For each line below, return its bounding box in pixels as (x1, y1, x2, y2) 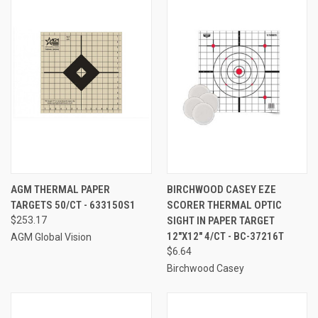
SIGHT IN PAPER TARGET (166, 214, 275, 227)
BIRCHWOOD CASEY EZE (166, 182, 276, 196)
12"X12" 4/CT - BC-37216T (166, 229, 284, 243)
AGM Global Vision (11, 231, 92, 243)
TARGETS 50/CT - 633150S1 (11, 198, 136, 212)
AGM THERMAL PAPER (11, 182, 110, 196)
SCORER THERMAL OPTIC (166, 198, 282, 212)
